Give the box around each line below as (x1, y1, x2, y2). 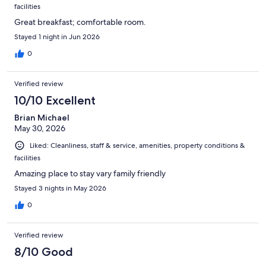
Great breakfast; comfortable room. (14, 16, 146, 27)
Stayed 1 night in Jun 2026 (14, 31, 100, 42)
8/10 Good (14, 245, 73, 259)
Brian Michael (14, 112, 69, 123)
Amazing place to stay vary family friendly (14, 168, 166, 179)
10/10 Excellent (14, 93, 96, 107)
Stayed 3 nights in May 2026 (14, 183, 106, 194)
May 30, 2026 (14, 122, 65, 134)
